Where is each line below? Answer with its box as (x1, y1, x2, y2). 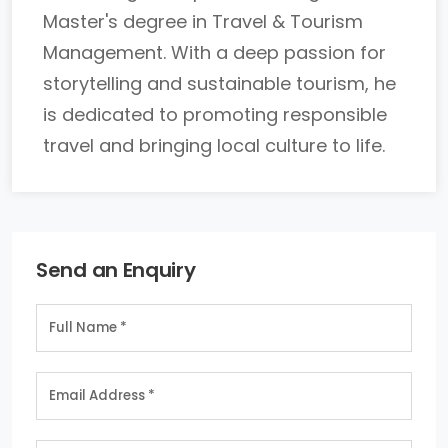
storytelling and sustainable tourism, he (43, 71, 396, 96)
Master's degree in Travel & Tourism (43, 9, 363, 34)
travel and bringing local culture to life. (43, 133, 385, 158)
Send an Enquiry (36, 256, 196, 284)
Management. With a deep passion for (43, 40, 386, 65)
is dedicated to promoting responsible (43, 102, 387, 127)
